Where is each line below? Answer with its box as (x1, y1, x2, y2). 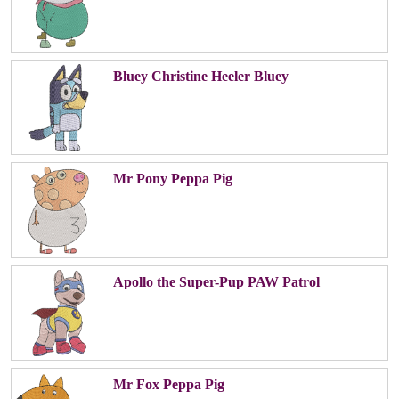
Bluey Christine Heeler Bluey (112, 68, 289, 84)
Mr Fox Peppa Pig (112, 377, 224, 393)
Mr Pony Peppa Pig (112, 171, 232, 187)
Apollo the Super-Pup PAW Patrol (112, 273, 320, 289)
